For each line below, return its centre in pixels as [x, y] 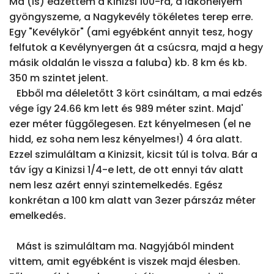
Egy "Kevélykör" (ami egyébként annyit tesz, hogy [131, 32]
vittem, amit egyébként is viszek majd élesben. [125, 262]
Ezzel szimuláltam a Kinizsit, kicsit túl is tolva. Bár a [133, 155]
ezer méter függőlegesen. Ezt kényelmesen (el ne [130, 124]
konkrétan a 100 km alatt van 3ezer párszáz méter [132, 201]
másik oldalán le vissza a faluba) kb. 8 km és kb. [128, 63]
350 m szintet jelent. [59, 78]
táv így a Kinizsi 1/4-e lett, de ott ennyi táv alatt [126, 170]
